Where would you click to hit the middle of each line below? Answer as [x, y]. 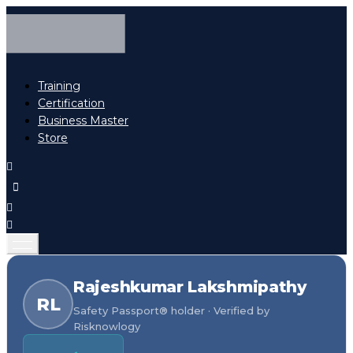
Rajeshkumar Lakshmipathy [190, 287]
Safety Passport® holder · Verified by [171, 311]
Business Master [83, 121]
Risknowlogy [107, 327]
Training [59, 86]
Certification [71, 104]
